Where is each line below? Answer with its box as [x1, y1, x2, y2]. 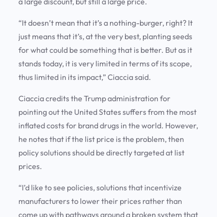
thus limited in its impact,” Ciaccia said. [18, 72, 153, 82]
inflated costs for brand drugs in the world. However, [18, 121, 198, 131]
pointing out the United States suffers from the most [18, 107, 197, 117]
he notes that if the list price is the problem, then [18, 134, 184, 144]
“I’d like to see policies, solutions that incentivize [18, 183, 182, 193]
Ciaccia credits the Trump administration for [18, 93, 170, 104]
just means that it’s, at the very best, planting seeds [18, 31, 192, 42]
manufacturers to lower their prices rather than [18, 196, 182, 206]
